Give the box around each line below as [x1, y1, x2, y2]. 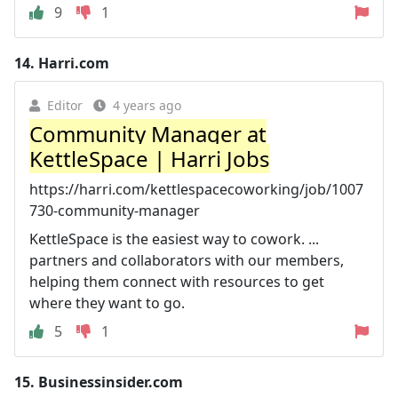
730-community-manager [29, 201, 200, 220]
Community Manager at [29, 119, 267, 148]
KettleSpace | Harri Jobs [29, 144, 270, 173]
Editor [47, 97, 83, 114]
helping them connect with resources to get [29, 272, 324, 291]
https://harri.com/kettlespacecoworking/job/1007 [29, 179, 363, 199]
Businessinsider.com [38, 372, 183, 392]
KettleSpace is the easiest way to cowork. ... [29, 229, 319, 249]
